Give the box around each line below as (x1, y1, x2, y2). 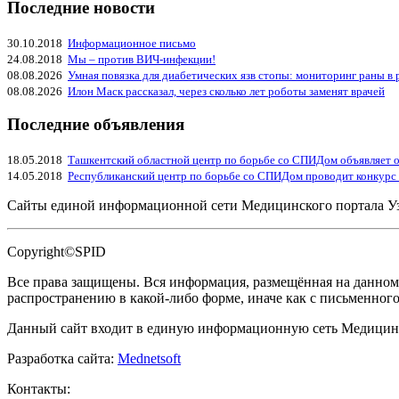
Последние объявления (7, 115, 184, 134)
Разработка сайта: (7, 351, 118, 367)
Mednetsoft (118, 351, 181, 367)
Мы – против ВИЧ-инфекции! (68, 52, 216, 66)
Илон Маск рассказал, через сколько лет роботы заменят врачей (68, 84, 385, 98)
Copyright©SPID (7, 244, 106, 260)
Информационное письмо (68, 36, 196, 50)
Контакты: (7, 381, 70, 397)
